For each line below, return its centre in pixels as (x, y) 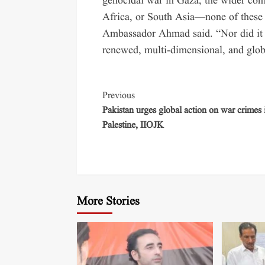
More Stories (108, 201)
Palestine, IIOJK (133, 125)
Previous (119, 96)
